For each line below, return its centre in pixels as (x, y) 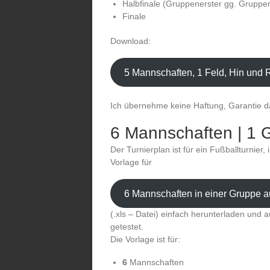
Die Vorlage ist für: (145, 239)
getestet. (127, 227)
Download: (130, 41)
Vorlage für (131, 162)
